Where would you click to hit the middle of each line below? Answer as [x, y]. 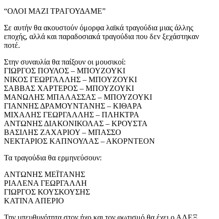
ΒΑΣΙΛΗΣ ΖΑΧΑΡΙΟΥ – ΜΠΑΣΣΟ [63, 132]
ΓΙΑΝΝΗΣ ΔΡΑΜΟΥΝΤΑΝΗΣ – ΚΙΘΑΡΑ [73, 106]
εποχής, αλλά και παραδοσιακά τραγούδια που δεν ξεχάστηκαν [101, 36]
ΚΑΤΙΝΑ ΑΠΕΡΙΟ [34, 201]
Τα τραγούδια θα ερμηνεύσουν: [53, 158]
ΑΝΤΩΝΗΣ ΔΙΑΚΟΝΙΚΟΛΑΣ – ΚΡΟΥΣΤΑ [76, 123]
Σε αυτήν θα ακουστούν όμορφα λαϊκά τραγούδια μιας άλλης [99, 28]
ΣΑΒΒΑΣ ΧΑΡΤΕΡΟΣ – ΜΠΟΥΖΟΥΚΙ [69, 88]
